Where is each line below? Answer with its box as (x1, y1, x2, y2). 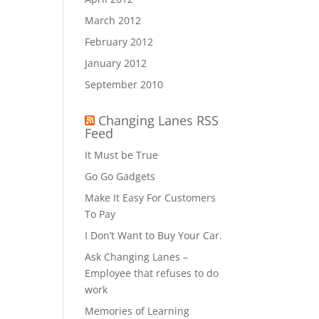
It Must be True (85, 148, 159, 162)
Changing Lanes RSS (98, 112, 219, 129)
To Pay (85, 207, 116, 221)
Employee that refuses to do (85, 266, 219, 280)
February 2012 (85, 35, 154, 48)
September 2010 (85, 78, 164, 91)
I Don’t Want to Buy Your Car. (85, 229, 223, 242)
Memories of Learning (85, 304, 190, 318)
